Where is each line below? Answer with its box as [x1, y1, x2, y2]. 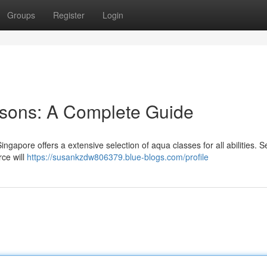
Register [53, 9, 85, 21]
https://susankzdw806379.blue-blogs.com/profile [27, 151, 209, 163]
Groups [7, 9, 35, 21]
